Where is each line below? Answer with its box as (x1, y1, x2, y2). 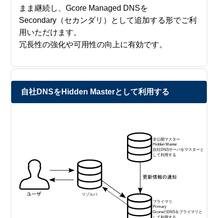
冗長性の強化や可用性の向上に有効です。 (19, 40, 167, 49)
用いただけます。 (19, 28, 82, 36)
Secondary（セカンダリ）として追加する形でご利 (19, 16, 197, 24)
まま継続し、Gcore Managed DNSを (19, 3, 148, 12)
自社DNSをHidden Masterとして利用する (21, 88, 170, 96)
